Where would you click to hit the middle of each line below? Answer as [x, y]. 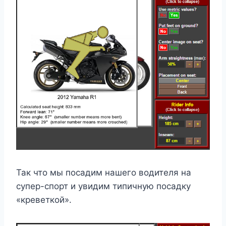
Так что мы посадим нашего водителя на [104, 173]
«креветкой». [44, 200]
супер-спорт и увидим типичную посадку [103, 186]
